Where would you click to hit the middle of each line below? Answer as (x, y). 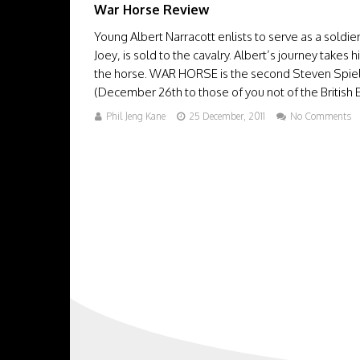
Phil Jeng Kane (136, 116)
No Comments (321, 116)
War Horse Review (151, 10)
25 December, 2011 (227, 116)
